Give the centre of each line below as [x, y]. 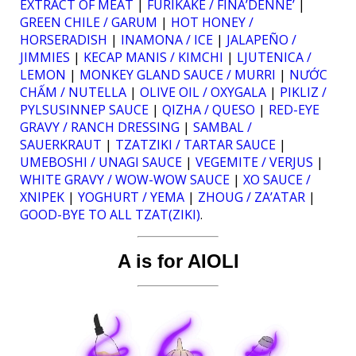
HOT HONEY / [212, 22]
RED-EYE [294, 110]
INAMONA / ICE [167, 40]
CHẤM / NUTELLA [73, 92]
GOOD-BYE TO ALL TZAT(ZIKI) [110, 215]
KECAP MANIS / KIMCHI [153, 57]
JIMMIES [45, 57]
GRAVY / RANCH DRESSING [100, 127]
